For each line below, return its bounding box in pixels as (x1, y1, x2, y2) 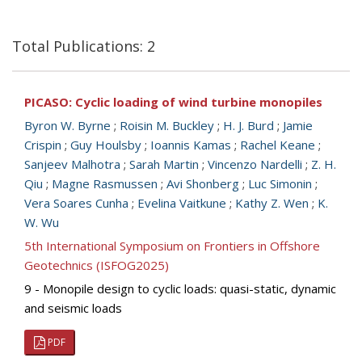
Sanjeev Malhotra (24, 156, 120, 172)
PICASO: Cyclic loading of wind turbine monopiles (24, 94, 322, 110)
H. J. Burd (223, 117, 274, 133)
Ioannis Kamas (150, 137, 231, 153)
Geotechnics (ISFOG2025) (24, 257, 169, 273)
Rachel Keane (240, 137, 315, 153)
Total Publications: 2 (12, 36, 155, 56)
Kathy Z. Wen (235, 195, 309, 211)
